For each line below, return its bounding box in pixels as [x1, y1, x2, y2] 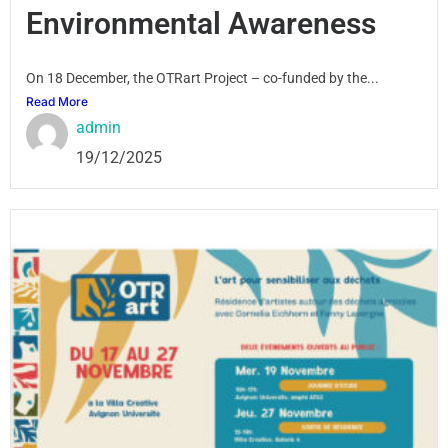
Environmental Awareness [26, 6, 376, 42]
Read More [26, 94, 88, 110]
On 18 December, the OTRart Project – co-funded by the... [26, 70, 379, 87]
